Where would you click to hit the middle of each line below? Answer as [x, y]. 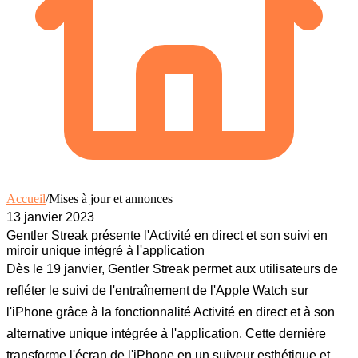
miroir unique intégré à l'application [105, 250]
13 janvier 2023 [50, 217]
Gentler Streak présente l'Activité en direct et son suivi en [167, 235]
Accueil [26, 198]
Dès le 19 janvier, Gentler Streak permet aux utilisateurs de [172, 268]
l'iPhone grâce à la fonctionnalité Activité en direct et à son [171, 312]
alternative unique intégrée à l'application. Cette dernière [166, 333]
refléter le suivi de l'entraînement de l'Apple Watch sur [157, 290]
